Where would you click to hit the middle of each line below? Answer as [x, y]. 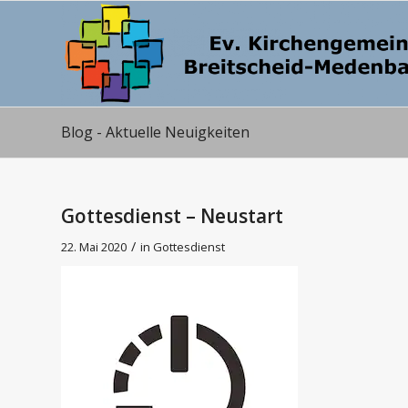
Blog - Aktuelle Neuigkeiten [155, 132]
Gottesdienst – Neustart [172, 216]
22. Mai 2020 [94, 247]
